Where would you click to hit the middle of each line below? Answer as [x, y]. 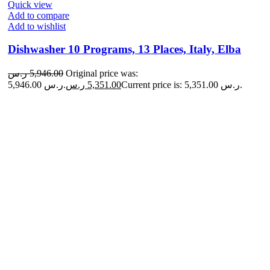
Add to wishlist [37, 26]
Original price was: [102, 73]
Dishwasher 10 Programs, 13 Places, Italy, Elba [124, 49]
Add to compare [39, 15]
